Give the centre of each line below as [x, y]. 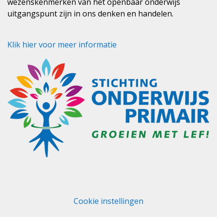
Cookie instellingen [108, 201]
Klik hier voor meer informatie [62, 45]
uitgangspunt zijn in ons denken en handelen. [90, 14]
